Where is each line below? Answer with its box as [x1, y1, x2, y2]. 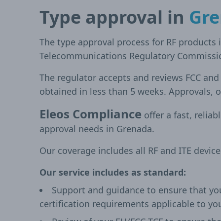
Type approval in [39, 5, 189, 29]
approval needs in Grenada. [39, 123, 154, 135]
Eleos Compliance [39, 106, 142, 122]
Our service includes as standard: [39, 166, 186, 178]
